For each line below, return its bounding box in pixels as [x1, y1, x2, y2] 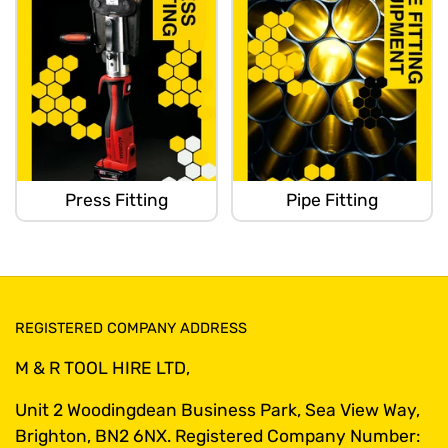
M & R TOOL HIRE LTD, [15, 358, 190, 379]
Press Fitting [64, 190, 168, 211]
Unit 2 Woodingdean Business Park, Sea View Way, [15, 400, 420, 421]
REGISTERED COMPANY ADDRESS [15, 319, 247, 338]
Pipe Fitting [285, 190, 378, 211]
